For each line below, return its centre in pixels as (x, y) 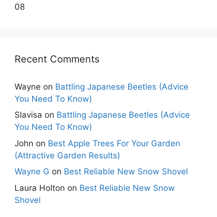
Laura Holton (40, 188)
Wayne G (32, 172)
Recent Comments (57, 59)
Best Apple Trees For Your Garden (114, 143)
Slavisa (28, 115)
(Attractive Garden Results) (67, 155)
